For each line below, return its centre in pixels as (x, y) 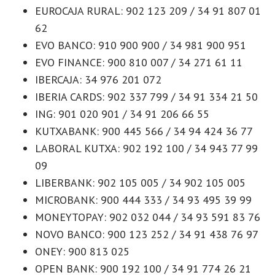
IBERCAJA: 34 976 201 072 (98, 79)
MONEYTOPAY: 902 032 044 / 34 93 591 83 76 (148, 217)
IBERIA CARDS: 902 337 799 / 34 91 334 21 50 (146, 96)
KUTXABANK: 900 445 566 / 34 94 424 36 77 (144, 131)
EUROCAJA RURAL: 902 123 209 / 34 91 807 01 (148, 10)
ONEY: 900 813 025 (82, 251)
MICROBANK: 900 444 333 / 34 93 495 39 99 (143, 199)
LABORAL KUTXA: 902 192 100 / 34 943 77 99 (146, 148)
